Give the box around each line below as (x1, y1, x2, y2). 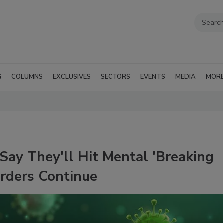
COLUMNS (11, 72, 43, 81)
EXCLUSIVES (53, 72, 91, 81)
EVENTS (140, 72, 165, 81)
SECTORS (101, 72, 130, 81)
